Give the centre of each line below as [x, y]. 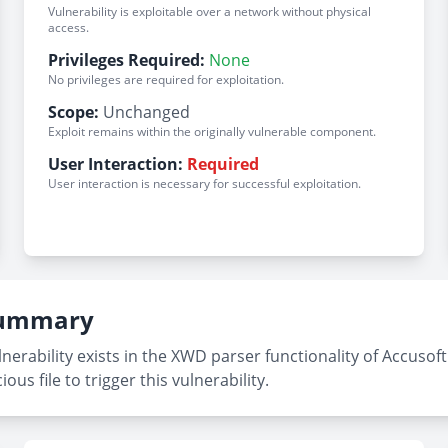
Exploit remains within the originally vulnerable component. [212, 131]
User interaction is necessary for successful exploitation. [204, 183]
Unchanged [146, 112]
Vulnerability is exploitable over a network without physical [209, 11]
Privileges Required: [126, 60]
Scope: [73, 112]
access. [68, 27]
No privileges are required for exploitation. [166, 79]
